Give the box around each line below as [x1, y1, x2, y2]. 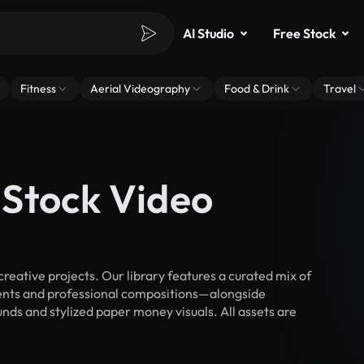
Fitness [20, 81, 56, 96]
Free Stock [273, 25, 336, 41]
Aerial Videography [90, 81, 190, 96]
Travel [323, 81, 356, 96]
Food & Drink [224, 81, 289, 96]
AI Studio [183, 25, 234, 41]
